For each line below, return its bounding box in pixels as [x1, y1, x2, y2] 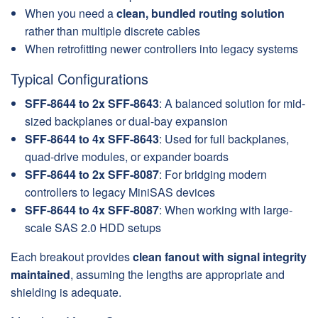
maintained [11, 266, 70, 283]
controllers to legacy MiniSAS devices [25, 184, 215, 201]
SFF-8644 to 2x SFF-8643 [25, 95, 159, 112]
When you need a [25, 5, 116, 22]
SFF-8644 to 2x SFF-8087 [25, 166, 159, 183]
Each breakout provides [11, 248, 133, 265]
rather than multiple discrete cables [25, 23, 200, 40]
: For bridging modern [159, 166, 267, 183]
